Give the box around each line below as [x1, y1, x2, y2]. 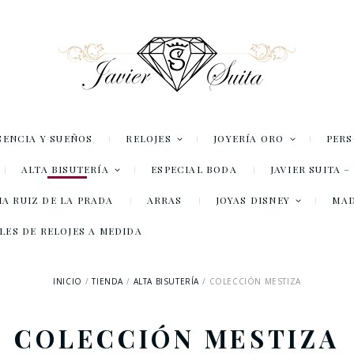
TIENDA [92, 276, 123, 288]
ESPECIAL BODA [151, 163, 237, 176]
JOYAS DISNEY [215, 194, 291, 207]
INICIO [53, 276, 82, 288]
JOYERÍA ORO [213, 132, 284, 145]
